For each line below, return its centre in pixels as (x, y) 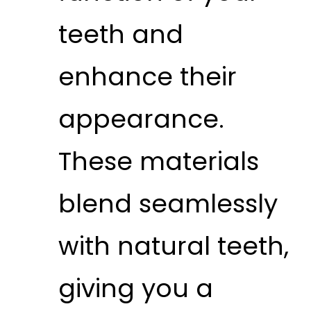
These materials (158, 161)
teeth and (120, 34)
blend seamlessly (168, 203)
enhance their (147, 76)
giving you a (135, 288)
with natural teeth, (173, 246)
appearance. (141, 119)
